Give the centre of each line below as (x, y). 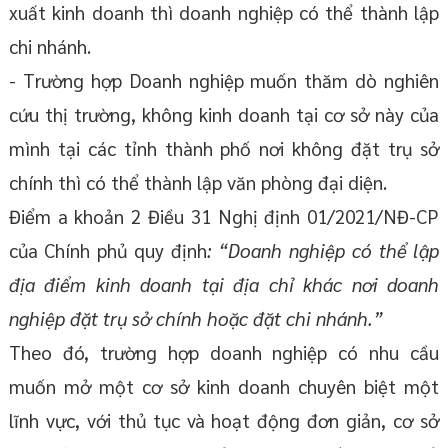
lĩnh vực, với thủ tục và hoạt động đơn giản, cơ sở (224, 420)
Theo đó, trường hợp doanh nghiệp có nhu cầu (224, 352)
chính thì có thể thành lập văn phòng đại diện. (197, 182)
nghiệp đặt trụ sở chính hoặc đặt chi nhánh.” (195, 318)
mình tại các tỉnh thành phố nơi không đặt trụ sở (224, 148)
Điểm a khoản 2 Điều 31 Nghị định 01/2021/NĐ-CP (224, 216)
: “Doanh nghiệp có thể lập (323, 250)
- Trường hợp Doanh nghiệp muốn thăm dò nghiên (224, 80)
